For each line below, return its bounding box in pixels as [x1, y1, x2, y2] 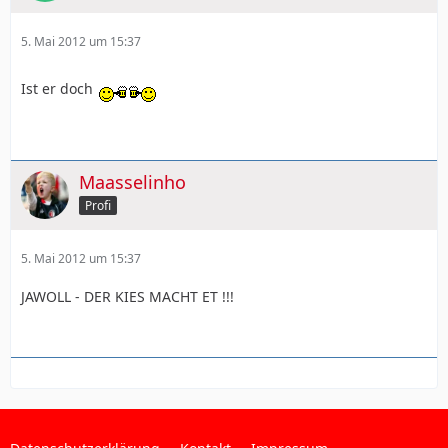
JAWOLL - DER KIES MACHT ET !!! [21, 286, 234, 306]
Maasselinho [79, 169, 186, 194]
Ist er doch [21, 78, 97, 98]
